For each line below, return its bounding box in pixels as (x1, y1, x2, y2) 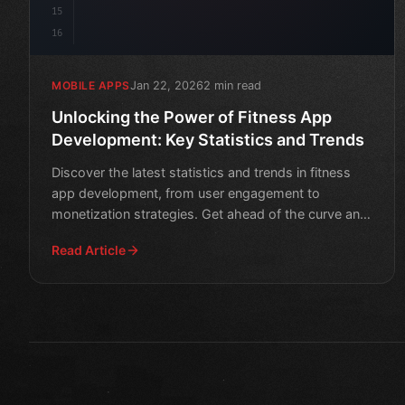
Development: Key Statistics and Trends (52, 129, 364, 149)
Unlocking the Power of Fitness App (52, 107, 332, 127)
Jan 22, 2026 (129, 78, 203, 92)
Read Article (52, 241, 126, 258)
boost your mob (52, 226, 150, 242)
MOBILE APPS (52, 79, 130, 93)
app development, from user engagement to (52, 184, 320, 201)
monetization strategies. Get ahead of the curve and (52, 205, 368, 221)
